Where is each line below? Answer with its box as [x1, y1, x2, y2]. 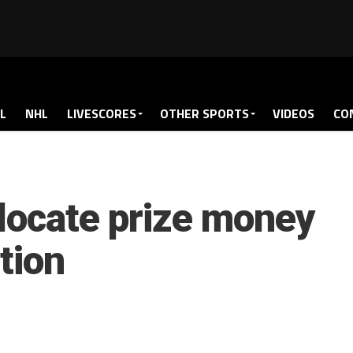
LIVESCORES [67, 104, 136, 123]
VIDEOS [273, 104, 314, 123]
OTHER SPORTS [160, 104, 249, 123]
